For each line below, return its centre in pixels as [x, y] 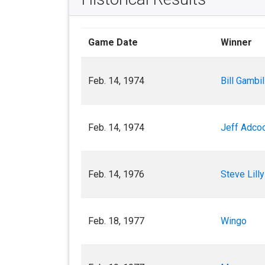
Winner [236, 42]
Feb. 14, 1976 [116, 174]
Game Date [113, 42]
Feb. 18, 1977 [116, 221]
